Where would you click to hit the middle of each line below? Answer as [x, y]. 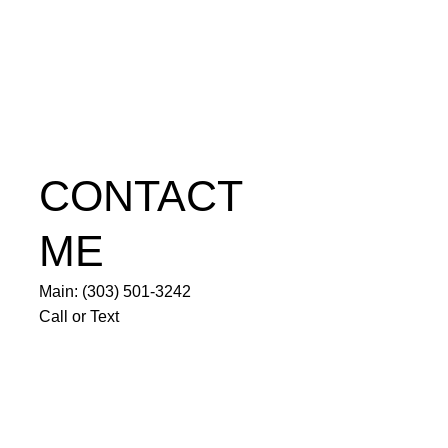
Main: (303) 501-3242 [114, 292]
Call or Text [78, 317]
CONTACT [140, 195]
